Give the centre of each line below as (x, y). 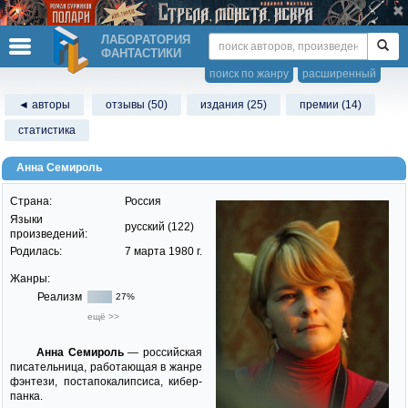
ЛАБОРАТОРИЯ (146, 40)
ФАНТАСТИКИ (141, 53)
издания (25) (234, 105)
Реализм (60, 297)
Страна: (31, 201)
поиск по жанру (249, 74)
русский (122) (159, 227)
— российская (163, 352)
